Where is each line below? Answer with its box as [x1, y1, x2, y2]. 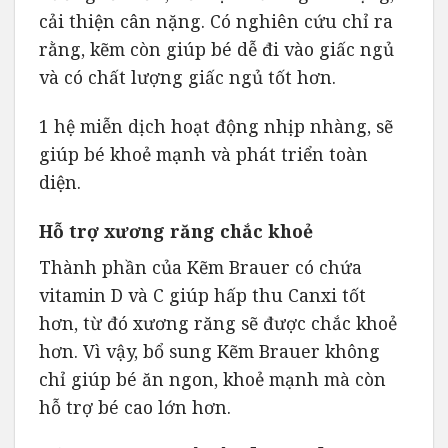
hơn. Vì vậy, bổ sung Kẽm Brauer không [39, 338, 380, 363]
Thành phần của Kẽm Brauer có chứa [39, 254, 362, 279]
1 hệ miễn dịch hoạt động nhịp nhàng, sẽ [39, 113, 393, 138]
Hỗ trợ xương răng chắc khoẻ [39, 218, 313, 243]
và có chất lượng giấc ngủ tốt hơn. [39, 65, 336, 90]
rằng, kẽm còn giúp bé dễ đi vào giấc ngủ [39, 37, 394, 62]
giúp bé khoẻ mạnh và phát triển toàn [39, 141, 368, 166]
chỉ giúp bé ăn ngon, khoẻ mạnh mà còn [39, 366, 386, 391]
